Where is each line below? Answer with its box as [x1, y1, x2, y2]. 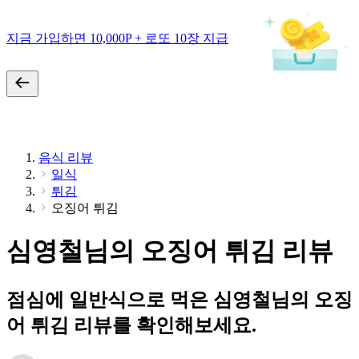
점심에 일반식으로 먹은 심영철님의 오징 [6, 288, 353, 310]
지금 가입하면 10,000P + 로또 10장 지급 [6, 30, 228, 45]
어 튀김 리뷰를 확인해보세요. [6, 314, 256, 336]
